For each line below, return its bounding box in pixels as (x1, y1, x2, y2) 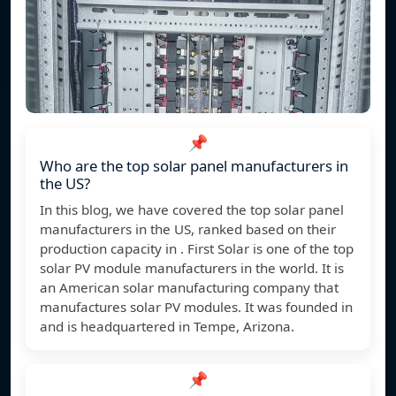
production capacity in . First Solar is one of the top (40, 240, 354, 258)
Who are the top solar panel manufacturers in (40, 156, 348, 177)
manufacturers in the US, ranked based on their (40, 220, 336, 239)
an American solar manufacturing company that (40, 278, 339, 297)
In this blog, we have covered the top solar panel (40, 201, 344, 219)
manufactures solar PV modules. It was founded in (40, 298, 353, 316)
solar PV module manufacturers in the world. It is (40, 259, 344, 278)
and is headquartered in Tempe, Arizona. (40, 317, 294, 336)
